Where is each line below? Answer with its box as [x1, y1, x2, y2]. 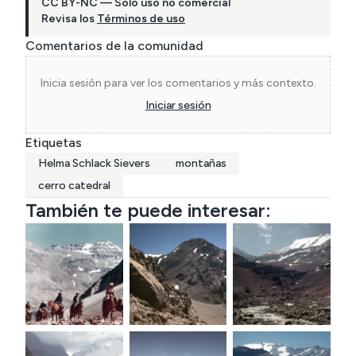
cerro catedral [38, 178, 110, 192]
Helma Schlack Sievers [38, 156, 150, 170]
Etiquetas [25, 134, 82, 150]
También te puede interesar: [25, 198, 271, 222]
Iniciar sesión [145, 98, 211, 112]
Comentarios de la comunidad [25, 37, 203, 53]
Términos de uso [97, 11, 185, 25]
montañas [176, 156, 226, 170]
